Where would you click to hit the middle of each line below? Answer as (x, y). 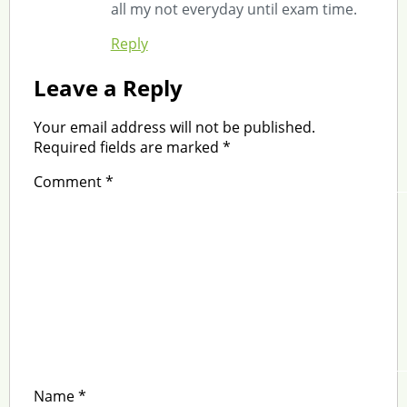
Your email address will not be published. (174, 127)
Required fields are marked (128, 147)
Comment (69, 181)
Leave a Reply (108, 87)
